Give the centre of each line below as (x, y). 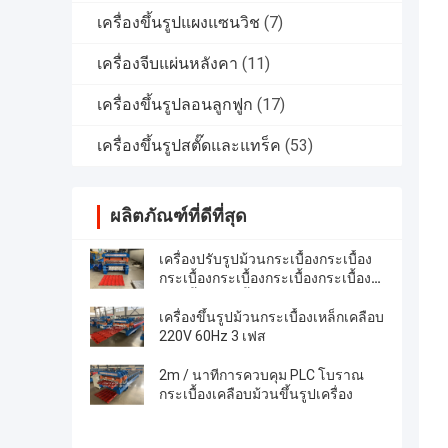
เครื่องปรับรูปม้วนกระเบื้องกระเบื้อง (265, 258)
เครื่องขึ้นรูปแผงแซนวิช (178, 22)
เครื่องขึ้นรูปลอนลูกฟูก (175, 104)
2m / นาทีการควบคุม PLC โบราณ (261, 374)
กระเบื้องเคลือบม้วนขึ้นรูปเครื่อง (256, 393)
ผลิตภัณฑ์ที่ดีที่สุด (178, 215)
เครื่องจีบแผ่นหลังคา (167, 63)
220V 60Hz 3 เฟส (212, 335)
